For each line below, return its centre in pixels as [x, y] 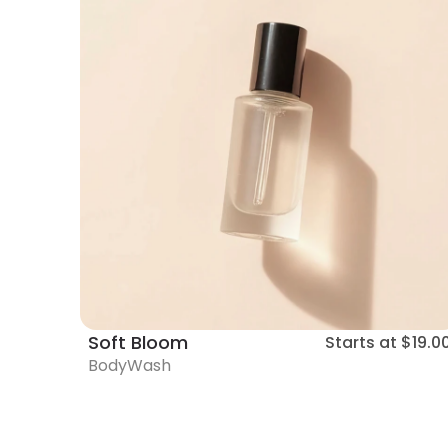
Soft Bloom [138, 343]
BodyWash [130, 366]
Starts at [360, 343]
